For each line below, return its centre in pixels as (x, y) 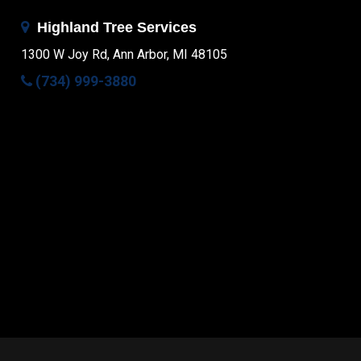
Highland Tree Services (115, 28)
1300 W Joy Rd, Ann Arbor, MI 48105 (124, 55)
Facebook (26, 274)
